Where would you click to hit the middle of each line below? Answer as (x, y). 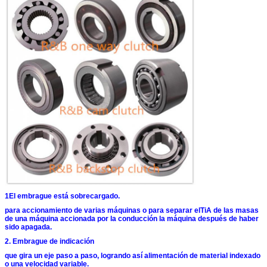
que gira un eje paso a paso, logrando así (74, 256)
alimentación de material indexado (202, 256)
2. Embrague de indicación (49, 242)
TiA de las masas (229, 211)
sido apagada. (28, 227)
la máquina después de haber (209, 219)
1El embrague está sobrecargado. (62, 196)
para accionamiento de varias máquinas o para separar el (103, 211)
